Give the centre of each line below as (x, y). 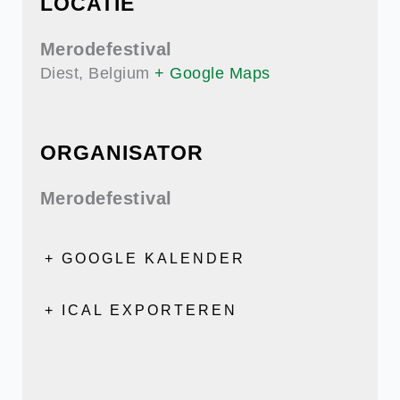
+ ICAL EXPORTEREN (141, 310)
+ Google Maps (212, 73)
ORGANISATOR (121, 153)
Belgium (119, 73)
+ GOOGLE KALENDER (145, 258)
